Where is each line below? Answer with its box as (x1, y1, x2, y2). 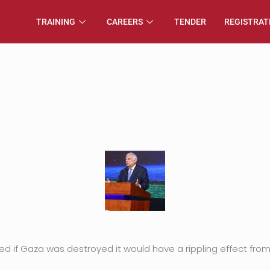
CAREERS (107, 17, 143, 27)
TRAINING (36, 17, 75, 27)
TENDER (174, 17, 206, 27)
